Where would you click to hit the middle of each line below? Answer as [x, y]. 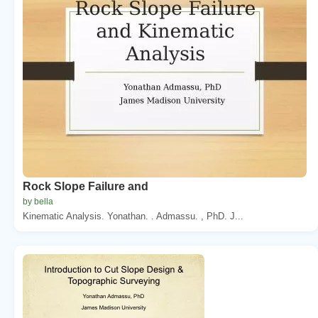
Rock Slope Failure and [86, 186]
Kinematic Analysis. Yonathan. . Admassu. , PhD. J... [133, 216]
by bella [38, 201]
